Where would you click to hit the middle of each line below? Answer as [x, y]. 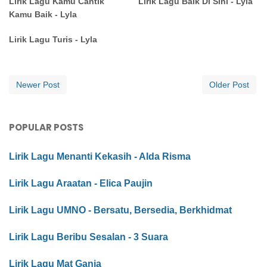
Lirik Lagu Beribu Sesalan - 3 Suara [89, 237]
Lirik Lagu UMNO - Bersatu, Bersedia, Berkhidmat [120, 210]
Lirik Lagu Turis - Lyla [53, 40]
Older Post [229, 85]
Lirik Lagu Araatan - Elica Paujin [81, 184]
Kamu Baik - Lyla [43, 15]
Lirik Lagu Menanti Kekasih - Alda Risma [100, 157]
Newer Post [38, 85]
